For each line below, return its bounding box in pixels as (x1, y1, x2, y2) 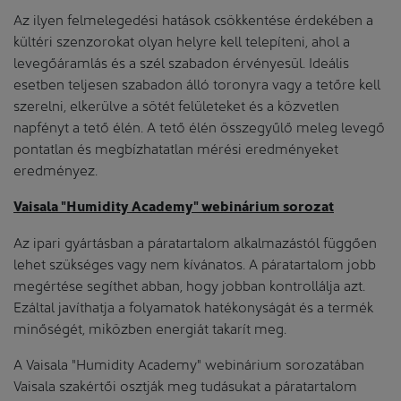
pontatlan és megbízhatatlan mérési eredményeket (13, 137, 338, 157)
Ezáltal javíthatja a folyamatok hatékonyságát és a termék (13, 295, 373, 315)
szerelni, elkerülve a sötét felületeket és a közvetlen (13, 94, 339, 114)
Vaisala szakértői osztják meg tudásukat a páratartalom (13, 374, 357, 394)
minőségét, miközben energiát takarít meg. (13, 317, 286, 337)
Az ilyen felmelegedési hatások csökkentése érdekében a (13, 8, 373, 28)
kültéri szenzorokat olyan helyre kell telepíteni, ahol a (13, 30, 350, 49)
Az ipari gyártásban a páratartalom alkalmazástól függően (13, 231, 377, 251)
